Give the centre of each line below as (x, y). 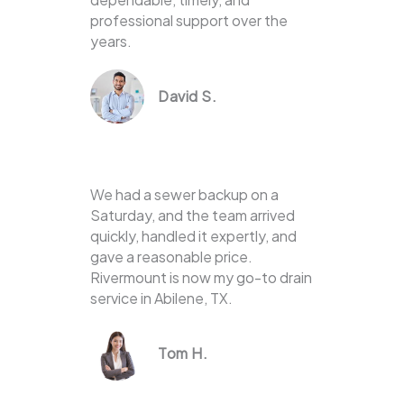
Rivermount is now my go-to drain (201, 278)
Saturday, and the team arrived (193, 216)
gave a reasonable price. (171, 257)
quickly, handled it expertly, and (193, 236)
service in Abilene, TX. (161, 298)
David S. (187, 96)
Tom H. (183, 353)
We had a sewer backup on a (184, 195)
